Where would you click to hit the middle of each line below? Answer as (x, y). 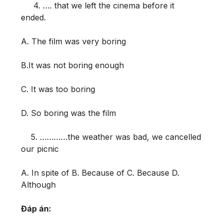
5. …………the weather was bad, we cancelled (111, 137)
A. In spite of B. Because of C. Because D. (100, 172)
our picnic (40, 149)
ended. (35, 17)
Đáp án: (36, 208)
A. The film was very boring (73, 41)
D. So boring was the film (71, 113)
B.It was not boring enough (72, 65)
